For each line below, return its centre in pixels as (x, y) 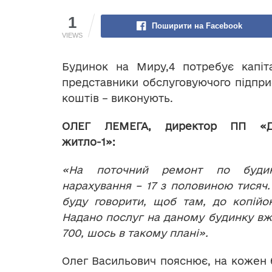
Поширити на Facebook (197, 25)
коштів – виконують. (117, 98)
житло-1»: (89, 141)
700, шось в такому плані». (135, 233)
